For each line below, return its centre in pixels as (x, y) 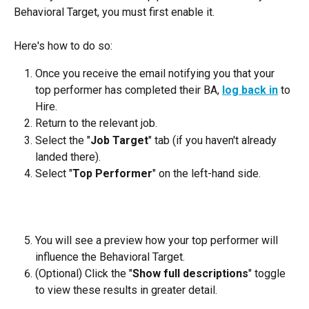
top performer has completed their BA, (129, 90)
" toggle (268, 273)
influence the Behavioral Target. (110, 257)
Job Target (119, 140)
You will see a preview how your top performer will (158, 240)
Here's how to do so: (63, 46)
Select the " (63, 140)
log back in (250, 90)
